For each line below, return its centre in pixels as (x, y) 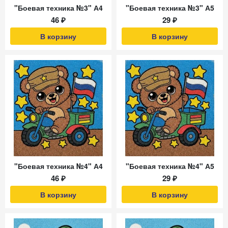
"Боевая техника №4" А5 (170, 166)
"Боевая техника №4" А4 (58, 166)
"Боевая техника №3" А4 (58, 8)
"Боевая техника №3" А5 (170, 8)
